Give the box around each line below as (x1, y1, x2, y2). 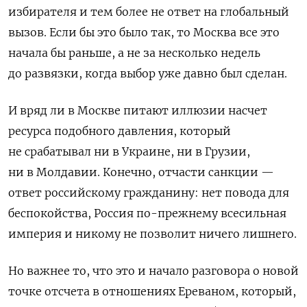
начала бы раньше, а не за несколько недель (8, 45, 260, 60)
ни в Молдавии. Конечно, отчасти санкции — (8, 164, 274, 179)
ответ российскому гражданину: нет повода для (8, 185, 289, 199)
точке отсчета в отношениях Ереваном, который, (8, 284, 296, 298)
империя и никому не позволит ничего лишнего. (8, 226, 297, 241)
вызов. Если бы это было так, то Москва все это (8, 25, 280, 39)
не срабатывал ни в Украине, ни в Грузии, (8, 144, 250, 158)
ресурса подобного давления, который (8, 123, 231, 138)
